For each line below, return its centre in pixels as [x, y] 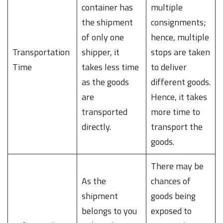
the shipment [107, 22]
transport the [177, 126]
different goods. [181, 82]
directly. [97, 126]
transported [105, 111]
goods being [173, 196]
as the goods [105, 82]
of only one [103, 37]
